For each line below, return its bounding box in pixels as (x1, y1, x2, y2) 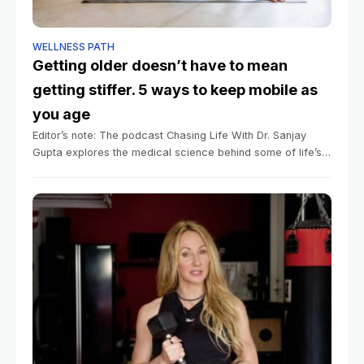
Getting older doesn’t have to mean (32, 57, 288, 74)
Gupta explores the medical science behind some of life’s (32, 146, 322, 158)
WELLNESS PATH (32, 41, 115, 53)
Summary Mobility (32, 180, 120, 193)
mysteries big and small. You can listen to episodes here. (32, 163, 318, 175)
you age (32, 106, 90, 123)
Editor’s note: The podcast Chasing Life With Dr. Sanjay (32, 129, 306, 141)
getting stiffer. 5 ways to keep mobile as (32, 81, 318, 98)
